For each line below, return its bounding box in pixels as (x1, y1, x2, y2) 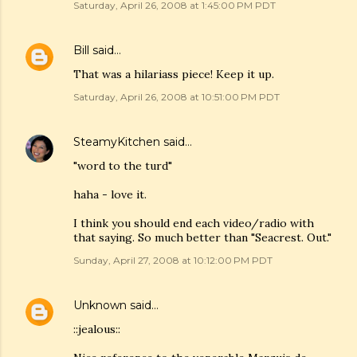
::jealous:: (73, 322, 120, 336)
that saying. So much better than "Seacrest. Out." (73, 230, 331, 245)
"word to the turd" (73, 159, 172, 173)
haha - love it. (73, 187, 147, 202)
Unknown (73, 298, 127, 312)
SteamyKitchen (73, 135, 160, 149)
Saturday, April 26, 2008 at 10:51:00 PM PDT (73, 91, 280, 103)
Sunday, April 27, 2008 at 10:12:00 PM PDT (73, 254, 273, 266)
